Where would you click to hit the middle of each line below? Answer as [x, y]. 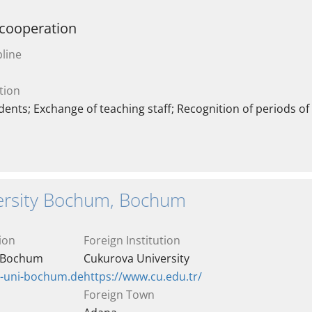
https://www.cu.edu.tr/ [143, 276]
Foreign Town [119, 295]
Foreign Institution [132, 240]
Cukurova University [136, 258]
